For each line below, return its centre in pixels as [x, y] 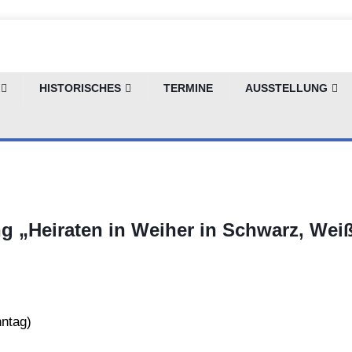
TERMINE [188, 88]
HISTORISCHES [80, 88]
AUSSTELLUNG [286, 88]
